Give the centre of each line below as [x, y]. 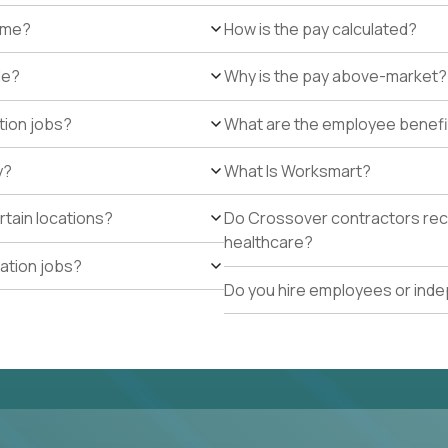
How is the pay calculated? [320, 28]
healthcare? [268, 242]
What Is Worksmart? [297, 171]
